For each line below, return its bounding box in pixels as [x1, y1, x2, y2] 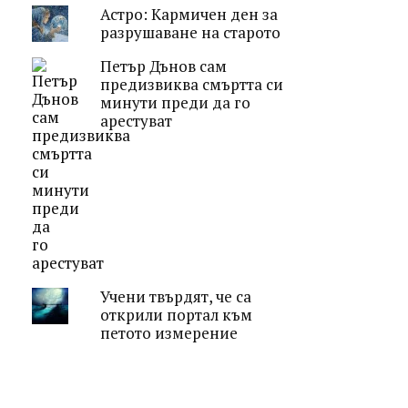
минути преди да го [99, 91, 250, 113]
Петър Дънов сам [99, 55, 227, 76]
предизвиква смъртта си [99, 73, 283, 95]
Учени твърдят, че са [99, 285, 251, 307]
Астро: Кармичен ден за [99, 3, 278, 25]
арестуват [99, 109, 172, 131]
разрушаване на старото [99, 21, 280, 43]
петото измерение [99, 321, 238, 343]
